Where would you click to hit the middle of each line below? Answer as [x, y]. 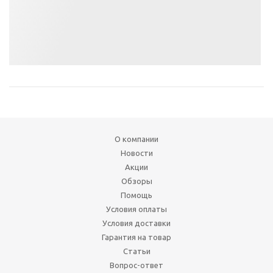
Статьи [136, 251]
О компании [136, 139]
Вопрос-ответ [136, 265]
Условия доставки [136, 223]
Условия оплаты [136, 209]
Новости [136, 153]
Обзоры [136, 181]
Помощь [136, 195]
